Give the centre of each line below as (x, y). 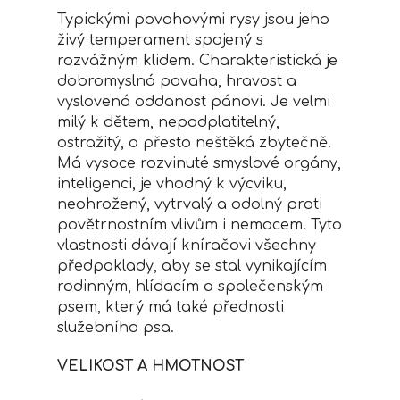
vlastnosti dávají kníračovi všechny (187, 246)
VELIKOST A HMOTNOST (150, 366)
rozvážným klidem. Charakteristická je (197, 61)
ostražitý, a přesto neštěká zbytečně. (194, 143)
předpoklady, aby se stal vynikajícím (192, 266)
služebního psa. (116, 328)
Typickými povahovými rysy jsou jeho (193, 20)
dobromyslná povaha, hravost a (177, 81)
